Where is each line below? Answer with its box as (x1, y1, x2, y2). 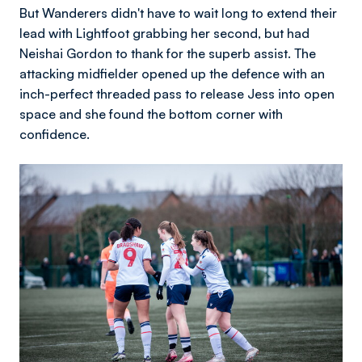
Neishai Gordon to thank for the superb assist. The (19, 44, 316, 61)
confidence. (19, 125, 90, 142)
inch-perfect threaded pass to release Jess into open (19, 85, 335, 102)
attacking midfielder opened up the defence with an (19, 65, 325, 82)
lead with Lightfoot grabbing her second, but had (19, 24, 309, 41)
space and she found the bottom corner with (19, 105, 283, 122)
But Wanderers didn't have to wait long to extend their (19, 4, 337, 21)
